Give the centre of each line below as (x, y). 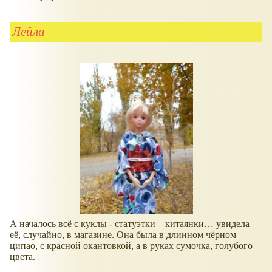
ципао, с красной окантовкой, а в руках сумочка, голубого (131, 246)
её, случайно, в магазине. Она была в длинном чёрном (123, 235)
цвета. (22, 257)
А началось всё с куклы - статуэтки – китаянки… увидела (130, 224)
